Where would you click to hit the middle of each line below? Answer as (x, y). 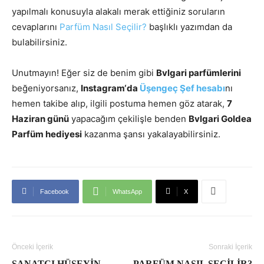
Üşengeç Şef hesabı (182, 88)
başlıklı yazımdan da (189, 27)
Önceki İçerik (32, 247)
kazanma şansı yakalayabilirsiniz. (151, 134)
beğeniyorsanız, (46, 88)
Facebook (55, 191)
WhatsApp (127, 191)
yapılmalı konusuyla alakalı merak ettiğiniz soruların (118, 11)
